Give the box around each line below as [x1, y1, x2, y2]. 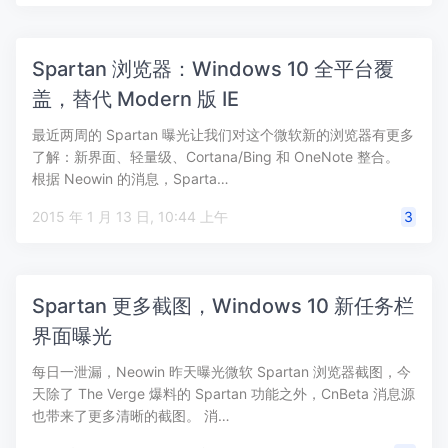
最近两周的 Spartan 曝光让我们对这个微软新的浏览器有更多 [32, 126, 414, 143]
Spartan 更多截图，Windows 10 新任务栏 [32, 294, 414, 318]
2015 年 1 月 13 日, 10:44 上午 [158, 208, 228, 225]
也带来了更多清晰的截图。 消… [32, 407, 230, 424]
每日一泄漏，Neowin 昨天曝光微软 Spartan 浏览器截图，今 [32, 363, 411, 380]
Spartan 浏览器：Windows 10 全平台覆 [32, 57, 394, 81]
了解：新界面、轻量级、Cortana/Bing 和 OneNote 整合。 [32, 148, 399, 165]
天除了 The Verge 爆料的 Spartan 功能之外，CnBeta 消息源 [32, 385, 415, 402]
